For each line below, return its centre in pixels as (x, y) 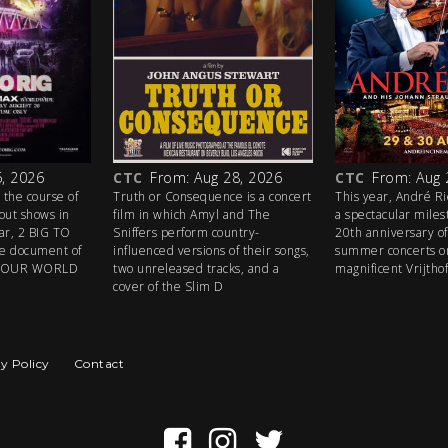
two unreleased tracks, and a (196, 268)
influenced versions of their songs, (211, 250)
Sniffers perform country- (186, 232)
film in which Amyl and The (191, 214)
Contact (98, 363)
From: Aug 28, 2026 (216, 177)
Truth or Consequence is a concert (212, 196)
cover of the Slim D (168, 286)
